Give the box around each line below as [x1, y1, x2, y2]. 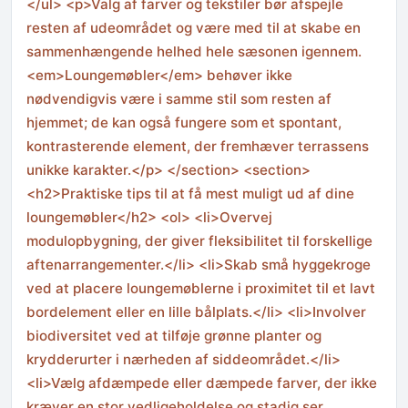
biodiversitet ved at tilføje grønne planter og [26, 327, 321, 345]
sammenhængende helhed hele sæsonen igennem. [26, 43, 362, 61]
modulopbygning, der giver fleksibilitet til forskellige [26, 232, 372, 250]
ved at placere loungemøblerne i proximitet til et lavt [26, 280, 375, 298]
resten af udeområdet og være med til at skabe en [26, 19, 361, 37]
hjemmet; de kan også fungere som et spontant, [26, 114, 342, 132]
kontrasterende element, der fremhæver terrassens [26, 138, 369, 156]
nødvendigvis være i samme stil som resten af [26, 90, 331, 108]
